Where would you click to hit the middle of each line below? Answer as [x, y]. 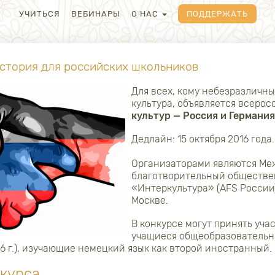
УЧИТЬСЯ [39, 14]
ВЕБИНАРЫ [95, 14]
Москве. [150, 200]
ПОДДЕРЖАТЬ [217, 14]
